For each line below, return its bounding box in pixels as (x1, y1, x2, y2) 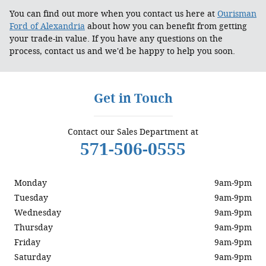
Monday (14, 178, 47, 188)
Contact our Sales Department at (68, 127, 198, 137)
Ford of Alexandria (9, 21, 85, 31)
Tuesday (14, 193, 48, 203)
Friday (14, 237, 40, 248)
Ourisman (217, 9, 256, 19)
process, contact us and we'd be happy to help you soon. (9, 46, 235, 56)
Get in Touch (93, 91, 173, 106)
